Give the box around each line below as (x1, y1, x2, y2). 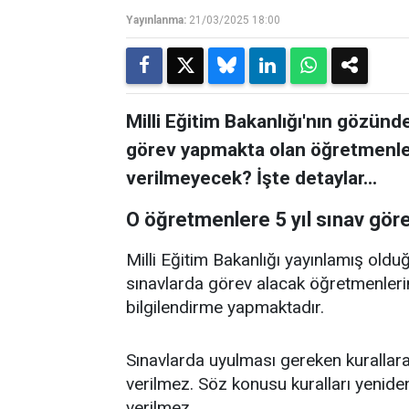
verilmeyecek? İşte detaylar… (126, 167, 377, 189)
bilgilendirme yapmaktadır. (126, 297, 324, 318)
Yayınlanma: (126, 14, 186, 26)
